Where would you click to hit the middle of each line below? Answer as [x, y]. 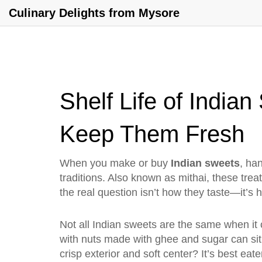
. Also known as [140, 178]
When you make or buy [115, 163]
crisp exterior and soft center [126, 254]
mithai [192, 178]
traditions [81, 178]
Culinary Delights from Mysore [94, 13]
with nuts [80, 239]
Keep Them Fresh [152, 134]
